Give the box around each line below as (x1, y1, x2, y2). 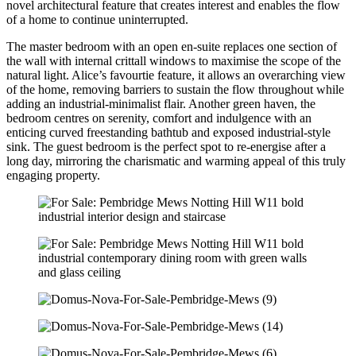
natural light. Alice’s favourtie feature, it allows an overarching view (6, 68, 346, 83)
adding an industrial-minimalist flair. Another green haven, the (6, 97, 315, 111)
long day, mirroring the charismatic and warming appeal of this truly (6, 154, 346, 168)
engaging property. (6, 168, 100, 183)
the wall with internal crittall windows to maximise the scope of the (6, 54, 341, 68)
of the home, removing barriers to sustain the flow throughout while (6, 83, 344, 97)
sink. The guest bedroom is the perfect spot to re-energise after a (6, 140, 326, 154)
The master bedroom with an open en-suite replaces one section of (6, 40, 337, 54)
